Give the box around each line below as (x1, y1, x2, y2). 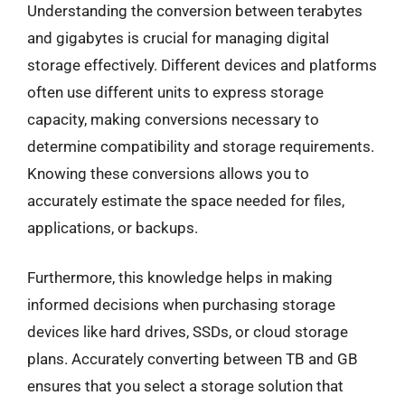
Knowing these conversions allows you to (27, 164, 309, 183)
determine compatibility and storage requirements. (27, 137, 374, 155)
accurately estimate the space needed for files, (27, 191, 344, 210)
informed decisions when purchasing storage (27, 296, 335, 314)
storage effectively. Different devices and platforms (27, 55, 377, 74)
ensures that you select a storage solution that (27, 377, 344, 395)
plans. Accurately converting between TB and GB (27, 350, 358, 368)
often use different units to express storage (27, 82, 324, 101)
